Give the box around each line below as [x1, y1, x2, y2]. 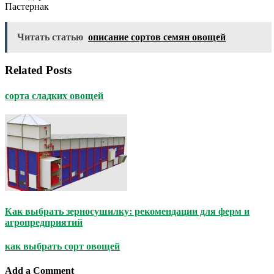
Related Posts [5, 64, 72, 77]
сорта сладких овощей [5, 90, 103, 101]
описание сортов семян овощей [88, 31, 226, 42]
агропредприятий [5, 217, 83, 228]
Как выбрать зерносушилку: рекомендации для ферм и [5, 206, 250, 217]
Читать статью [17, 31, 83, 42]
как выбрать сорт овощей [5, 241, 120, 252]
